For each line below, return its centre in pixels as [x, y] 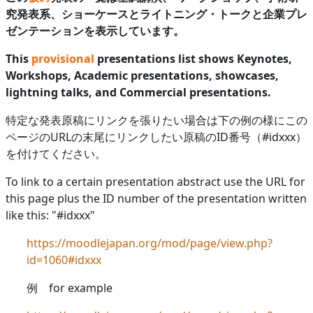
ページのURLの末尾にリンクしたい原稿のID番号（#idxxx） [156, 137]
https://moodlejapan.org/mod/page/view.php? [150, 243]
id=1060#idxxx [64, 260]
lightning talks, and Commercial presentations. [138, 92]
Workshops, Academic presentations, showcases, [142, 75]
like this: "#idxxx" [50, 215]
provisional [63, 58]
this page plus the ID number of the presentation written [156, 198]
